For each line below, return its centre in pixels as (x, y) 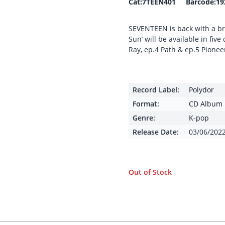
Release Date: (156, 132)
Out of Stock (150, 172)
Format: (146, 104)
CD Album (206, 104)
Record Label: (156, 90)
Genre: (144, 118)
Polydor (201, 90)
